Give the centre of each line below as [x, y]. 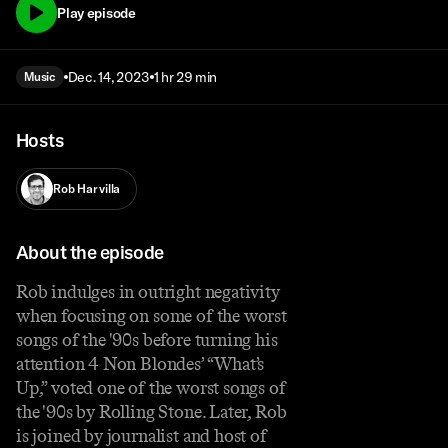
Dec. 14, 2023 [108, 77]
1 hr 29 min [185, 77]
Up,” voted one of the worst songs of [151, 387]
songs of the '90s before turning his [147, 339]
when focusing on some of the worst [151, 315]
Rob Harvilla [87, 189]
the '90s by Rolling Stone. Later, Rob [151, 411]
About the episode [90, 252]
